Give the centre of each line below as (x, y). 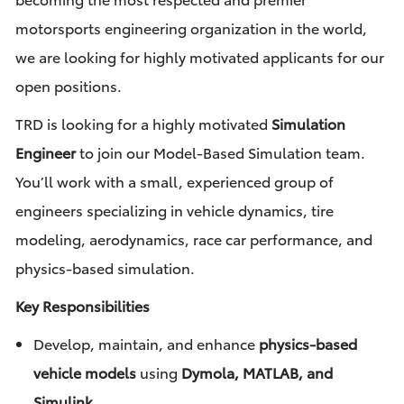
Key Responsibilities (82, 306)
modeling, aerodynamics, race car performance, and (193, 239)
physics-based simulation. (105, 268)
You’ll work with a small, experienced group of (174, 181)
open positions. (68, 86)
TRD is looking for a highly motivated (143, 124)
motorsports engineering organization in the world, (191, 28)
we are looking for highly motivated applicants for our (199, 57)
